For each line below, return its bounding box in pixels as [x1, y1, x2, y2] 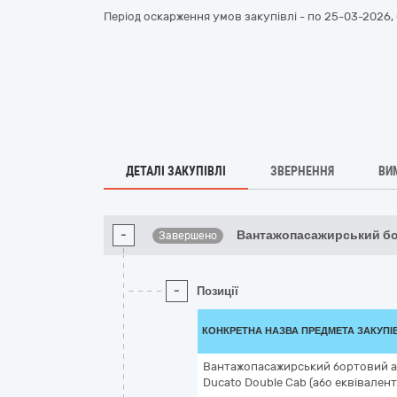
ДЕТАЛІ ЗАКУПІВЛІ [126, 164, 226, 178]
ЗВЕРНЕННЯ [270, 164, 334, 178]
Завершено [159, 230, 218, 242]
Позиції [197, 284, 238, 298]
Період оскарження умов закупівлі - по [104, 10, 324, 23]
